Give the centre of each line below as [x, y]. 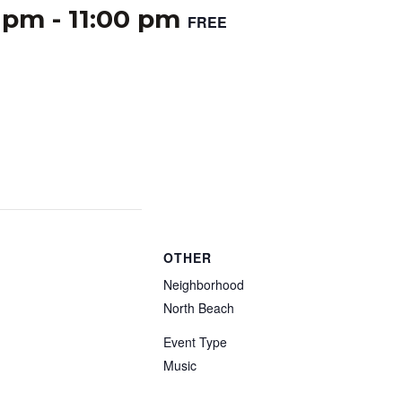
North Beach [199, 307]
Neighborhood [204, 284]
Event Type [196, 341]
